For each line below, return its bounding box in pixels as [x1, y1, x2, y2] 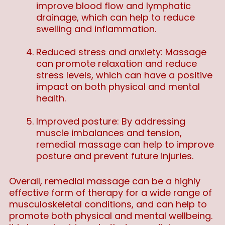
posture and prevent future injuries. [36, 150, 193, 163]
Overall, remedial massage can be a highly [9, 175, 200, 188]
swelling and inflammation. [36, 23, 156, 36]
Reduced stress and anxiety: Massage [36, 46, 206, 59]
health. [36, 92, 66, 105]
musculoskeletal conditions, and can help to [9, 198, 207, 211]
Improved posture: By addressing [36, 115, 185, 128]
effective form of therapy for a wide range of [9, 186, 212, 199]
